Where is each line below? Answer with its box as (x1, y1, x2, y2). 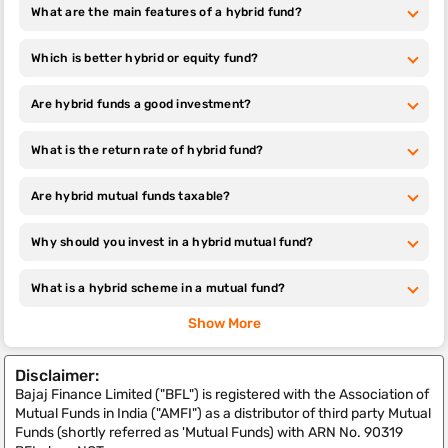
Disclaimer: (15, 366, 99, 385)
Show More (187, 315, 261, 332)
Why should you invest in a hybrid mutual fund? (31, 235, 314, 249)
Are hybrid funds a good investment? (31, 97, 252, 111)
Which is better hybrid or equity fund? (31, 51, 259, 65)
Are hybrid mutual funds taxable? (31, 189, 231, 203)
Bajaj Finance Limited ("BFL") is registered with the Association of (15, 386, 429, 403)
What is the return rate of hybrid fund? (31, 143, 264, 157)
